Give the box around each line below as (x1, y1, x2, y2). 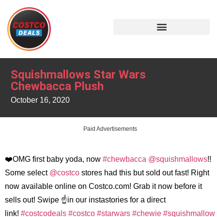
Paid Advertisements (83, 125, 137, 132)
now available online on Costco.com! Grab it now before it (5, 182, 202, 190)
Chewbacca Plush (11, 79, 104, 93)
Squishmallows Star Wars (11, 68, 146, 82)
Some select (5, 168, 49, 177)
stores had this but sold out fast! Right (79, 168, 209, 177)
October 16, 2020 (11, 96, 70, 105)
